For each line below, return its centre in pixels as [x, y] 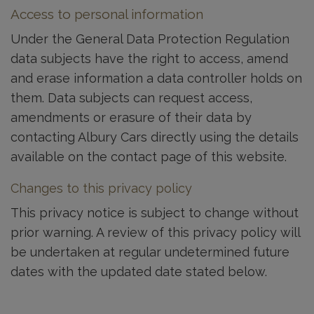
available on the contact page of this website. [149, 157]
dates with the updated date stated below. [139, 272]
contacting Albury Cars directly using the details [155, 137]
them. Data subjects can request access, [131, 98]
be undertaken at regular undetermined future [150, 252]
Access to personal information [107, 14]
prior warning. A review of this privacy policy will [155, 232]
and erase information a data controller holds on [156, 78]
